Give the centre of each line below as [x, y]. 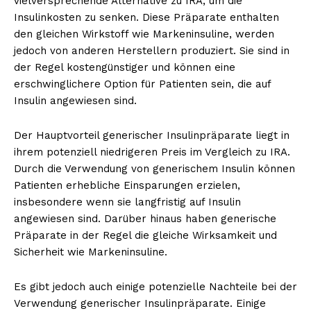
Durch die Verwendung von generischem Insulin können [154, 168]
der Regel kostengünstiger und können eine [125, 67]
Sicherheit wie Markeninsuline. [91, 252]
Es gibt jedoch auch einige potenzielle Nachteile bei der [155, 286]
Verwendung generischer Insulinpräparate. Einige [140, 303]
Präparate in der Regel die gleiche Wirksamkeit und [145, 235]
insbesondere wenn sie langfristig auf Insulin [127, 202]
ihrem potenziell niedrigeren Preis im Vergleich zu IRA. [152, 152]
